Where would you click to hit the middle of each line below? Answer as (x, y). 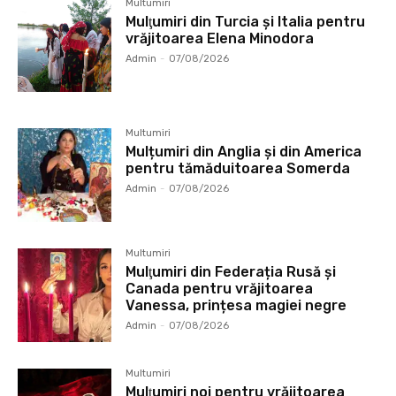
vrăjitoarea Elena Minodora (220, 38)
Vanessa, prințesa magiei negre (236, 305)
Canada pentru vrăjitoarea (220, 288)
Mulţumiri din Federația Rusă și (231, 271)
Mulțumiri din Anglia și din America (244, 151)
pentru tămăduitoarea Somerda (238, 168)
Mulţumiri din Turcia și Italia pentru (246, 21)
